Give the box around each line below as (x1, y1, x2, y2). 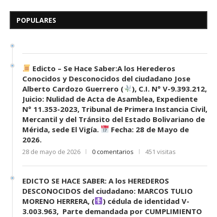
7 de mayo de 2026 (42, 29, 96, 38)
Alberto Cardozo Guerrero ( (22, 83, 124, 93)
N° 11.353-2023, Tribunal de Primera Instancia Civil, (22, 104, 207, 114)
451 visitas (145, 147, 176, 156)
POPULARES (16, 15, 56, 25)
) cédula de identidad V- (103, 196, 190, 206)
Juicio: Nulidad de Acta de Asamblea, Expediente (22, 93, 198, 104)
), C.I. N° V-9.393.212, (132, 83, 207, 93)
